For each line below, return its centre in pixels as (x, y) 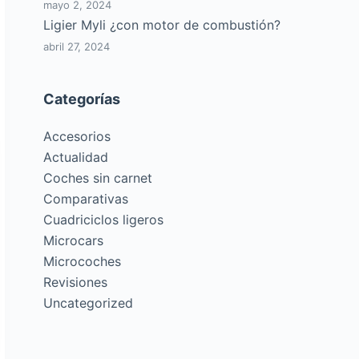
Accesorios (77, 136)
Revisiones (76, 282)
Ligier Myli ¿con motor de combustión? (162, 25)
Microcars (74, 240)
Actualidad (76, 157)
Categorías (82, 99)
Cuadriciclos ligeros (104, 220)
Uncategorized (89, 303)
